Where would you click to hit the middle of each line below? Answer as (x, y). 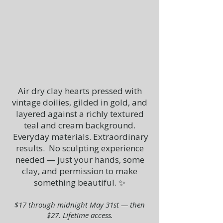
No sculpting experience (96, 148)
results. (32, 148)
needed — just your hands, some (80, 160)
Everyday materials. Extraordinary (81, 137)
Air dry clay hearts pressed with (80, 91)
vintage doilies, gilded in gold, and (80, 102)
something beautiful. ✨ (80, 182)
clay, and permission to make (80, 171)
